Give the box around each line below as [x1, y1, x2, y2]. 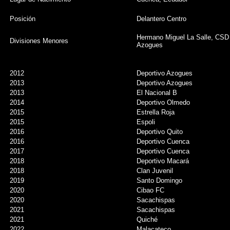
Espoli [137, 118, 155, 126]
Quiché [137, 216, 158, 223]
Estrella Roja [137, 108, 175, 116]
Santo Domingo [137, 177, 182, 184]
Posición [10, 15, 35, 23]
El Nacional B [137, 89, 177, 97]
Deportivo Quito [137, 128, 183, 136]
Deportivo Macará [137, 157, 189, 165]
